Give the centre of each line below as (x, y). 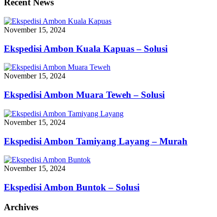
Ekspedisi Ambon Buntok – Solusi (72, 187)
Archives (21, 207)
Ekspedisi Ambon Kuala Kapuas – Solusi (86, 48)
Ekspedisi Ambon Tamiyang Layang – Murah (96, 141)
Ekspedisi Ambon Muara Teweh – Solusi (84, 95)
